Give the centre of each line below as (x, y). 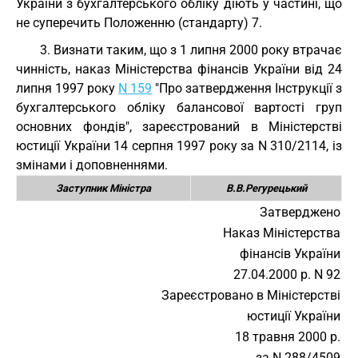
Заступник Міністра (103, 188)
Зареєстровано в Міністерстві (251, 295)
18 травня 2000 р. (288, 337)
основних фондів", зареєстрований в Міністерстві (179, 127)
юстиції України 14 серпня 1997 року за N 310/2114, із (179, 146)
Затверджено (300, 212)
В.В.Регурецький (266, 188)
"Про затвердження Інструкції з (247, 88)
